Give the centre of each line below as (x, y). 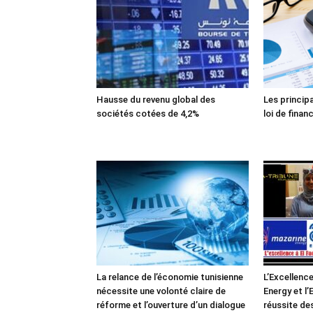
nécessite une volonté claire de (161, 291)
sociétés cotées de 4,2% (148, 113)
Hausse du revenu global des (156, 99)
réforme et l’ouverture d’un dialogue (171, 305)
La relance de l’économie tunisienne (170, 277)
